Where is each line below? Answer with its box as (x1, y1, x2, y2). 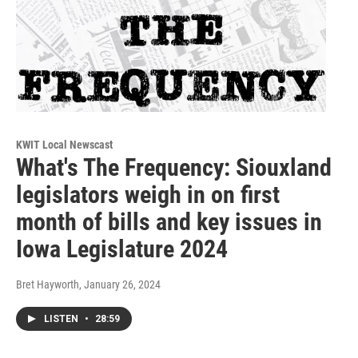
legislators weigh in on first (16, 180, 280, 209)
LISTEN (44, 312, 81, 324)
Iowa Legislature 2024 (16, 234, 228, 263)
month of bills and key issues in (16, 207, 322, 236)
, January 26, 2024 (79, 277, 161, 291)
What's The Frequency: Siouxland (16, 153, 332, 181)
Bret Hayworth (16, 277, 79, 291)
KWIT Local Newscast (16, 137, 113, 151)
